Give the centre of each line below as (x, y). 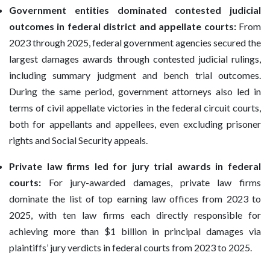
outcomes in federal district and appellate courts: (124, 27)
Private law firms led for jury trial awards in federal (135, 166)
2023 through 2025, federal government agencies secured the (135, 43)
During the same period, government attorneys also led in (135, 92)
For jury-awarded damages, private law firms (155, 183)
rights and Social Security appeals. (78, 140)
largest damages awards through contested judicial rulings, (135, 59)
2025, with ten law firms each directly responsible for (135, 215)
